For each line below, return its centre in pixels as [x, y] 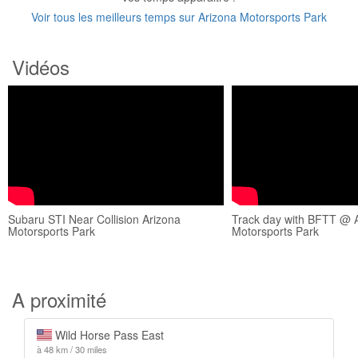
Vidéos [41, 67]
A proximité [59, 299]
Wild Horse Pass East [107, 335]
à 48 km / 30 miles [72, 349]
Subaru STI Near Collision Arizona [94, 219]
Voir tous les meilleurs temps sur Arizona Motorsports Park [179, 17]
